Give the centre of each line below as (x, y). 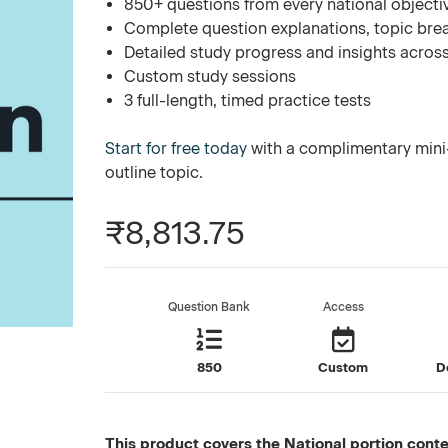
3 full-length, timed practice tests (247, 100)
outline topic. (154, 172)
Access (343, 307)
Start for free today (176, 148)
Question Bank (209, 307)
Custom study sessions (209, 76)
